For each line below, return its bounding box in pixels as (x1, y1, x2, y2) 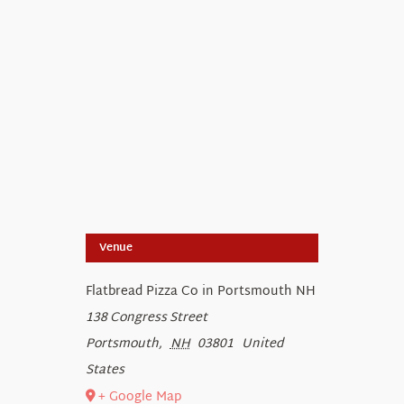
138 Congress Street (86, 307, 207, 330)
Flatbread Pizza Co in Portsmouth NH (86, 280, 316, 304)
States (86, 359, 124, 382)
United (241, 333, 283, 356)
